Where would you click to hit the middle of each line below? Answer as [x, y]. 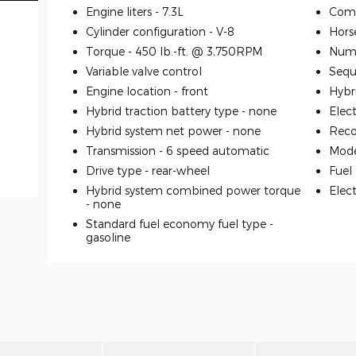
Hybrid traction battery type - [167, 111]
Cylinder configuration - [151, 32]
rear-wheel [181, 171]
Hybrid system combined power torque [193, 191]
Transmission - [126, 151]
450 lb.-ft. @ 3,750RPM [199, 52]
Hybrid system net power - [159, 131]
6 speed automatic [218, 151]
